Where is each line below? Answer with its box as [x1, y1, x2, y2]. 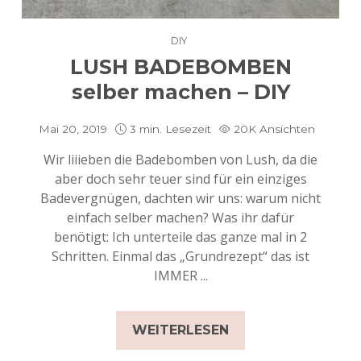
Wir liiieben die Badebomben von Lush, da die [44, 150, 317, 168]
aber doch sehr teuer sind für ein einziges [54, 169, 307, 188]
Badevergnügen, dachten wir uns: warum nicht [40, 189, 321, 207]
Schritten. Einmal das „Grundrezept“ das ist [52, 247, 309, 265]
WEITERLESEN [132, 322, 229, 338]
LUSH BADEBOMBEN [69, 54, 292, 79]
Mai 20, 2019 [38, 122, 107, 135]
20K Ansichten [233, 122, 315, 135]
